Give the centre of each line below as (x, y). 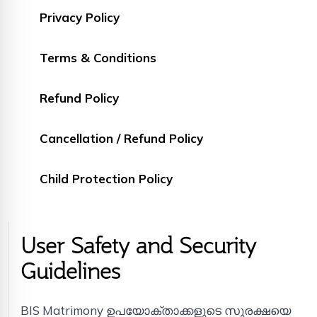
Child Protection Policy (106, 179)
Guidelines (70, 271)
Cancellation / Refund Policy (121, 139)
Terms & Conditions (98, 58)
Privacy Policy (80, 18)
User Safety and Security (138, 246)
